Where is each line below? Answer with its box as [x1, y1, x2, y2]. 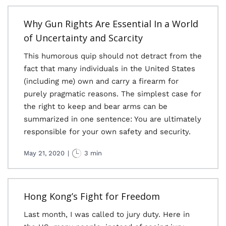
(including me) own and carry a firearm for [24, 77, 179, 86]
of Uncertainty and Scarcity [24, 32, 143, 44]
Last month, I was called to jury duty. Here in [24, 210, 190, 219]
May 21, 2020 [24, 149, 65, 157]
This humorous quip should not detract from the [24, 51, 202, 61]
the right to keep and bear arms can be [24, 102, 167, 111]
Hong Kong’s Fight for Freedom [24, 190, 160, 202]
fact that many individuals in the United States [24, 64, 195, 73]
